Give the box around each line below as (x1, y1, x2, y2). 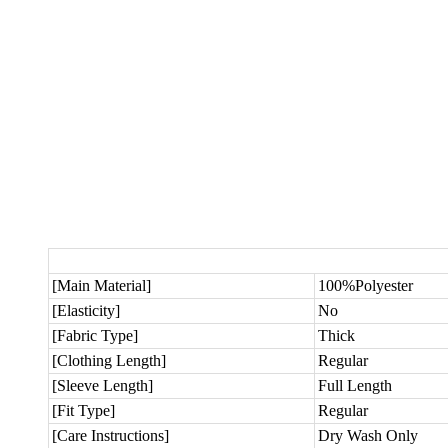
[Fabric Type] (52, 327, 138, 345)
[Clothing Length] (52, 352, 166, 370)
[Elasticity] (52, 302, 120, 320)
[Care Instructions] (52, 427, 169, 445)
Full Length (318, 377, 392, 395)
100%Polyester (318, 277, 413, 295)
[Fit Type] (52, 402, 115, 420)
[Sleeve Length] (52, 377, 153, 395)
